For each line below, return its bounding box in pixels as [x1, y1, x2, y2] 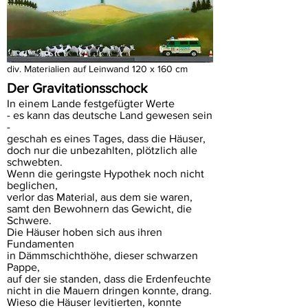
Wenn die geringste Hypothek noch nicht [7, 168, 204, 179]
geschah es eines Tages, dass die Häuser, [7, 133, 206, 144]
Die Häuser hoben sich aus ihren [7, 226, 162, 238]
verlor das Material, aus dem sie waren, [7, 191, 192, 203]
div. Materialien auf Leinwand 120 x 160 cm [7, 63, 188, 74]
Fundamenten [7, 238, 74, 250]
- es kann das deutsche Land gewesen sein [7, 109, 212, 121]
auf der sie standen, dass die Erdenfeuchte [7, 273, 211, 285]
